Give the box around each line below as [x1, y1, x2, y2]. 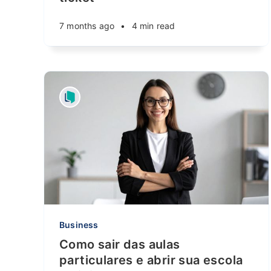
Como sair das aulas [59, 237, 180, 252]
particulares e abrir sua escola [59, 253, 243, 267]
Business [59, 220, 99, 230]
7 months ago [59, 21, 115, 31]
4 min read [131, 21, 175, 31]
